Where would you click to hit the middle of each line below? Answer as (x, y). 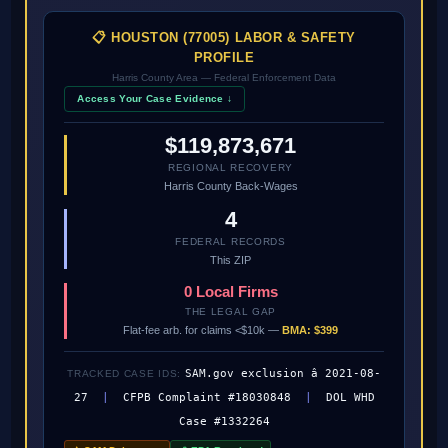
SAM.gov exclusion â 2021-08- (282, 374)
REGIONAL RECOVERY (230, 168)
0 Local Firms (230, 292)
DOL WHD (350, 398)
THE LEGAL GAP (230, 312)
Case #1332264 (224, 422)
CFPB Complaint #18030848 (206, 398)
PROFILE (224, 58)
